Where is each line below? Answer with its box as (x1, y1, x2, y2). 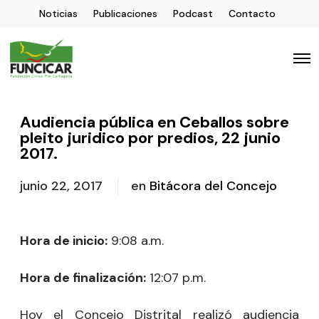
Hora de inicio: (20, 232, 108, 249)
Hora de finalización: (20, 269, 146, 286)
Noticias (39, 7, 78, 20)
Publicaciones (93, 7, 157, 20)
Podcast (173, 7, 213, 20)
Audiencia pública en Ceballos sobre (20, 112, 289, 132)
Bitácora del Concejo (150, 177, 277, 194)
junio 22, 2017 (20, 177, 106, 194)
